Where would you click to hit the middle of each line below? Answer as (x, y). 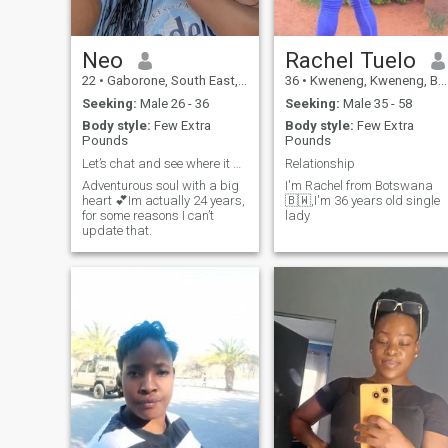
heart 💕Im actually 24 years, (163, 201)
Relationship (319, 163)
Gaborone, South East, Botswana (170, 81)
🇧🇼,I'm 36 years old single (362, 201)
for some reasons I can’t (134, 216)
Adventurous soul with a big (160, 186)
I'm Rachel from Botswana (358, 186)
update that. (116, 231)
